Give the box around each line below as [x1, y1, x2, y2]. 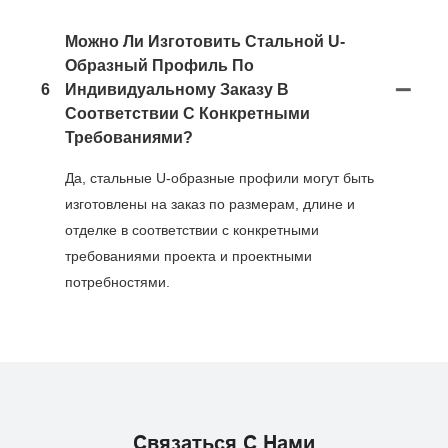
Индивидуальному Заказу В [65, 80, 289, 98]
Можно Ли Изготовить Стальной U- [65, 32, 345, 50]
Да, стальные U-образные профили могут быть [65, 169, 374, 186]
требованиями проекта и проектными [65, 247, 312, 264]
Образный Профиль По [65, 56, 254, 74]
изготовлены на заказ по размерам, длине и [65, 195, 355, 212]
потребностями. [65, 273, 170, 290]
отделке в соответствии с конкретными [65, 221, 319, 238]
